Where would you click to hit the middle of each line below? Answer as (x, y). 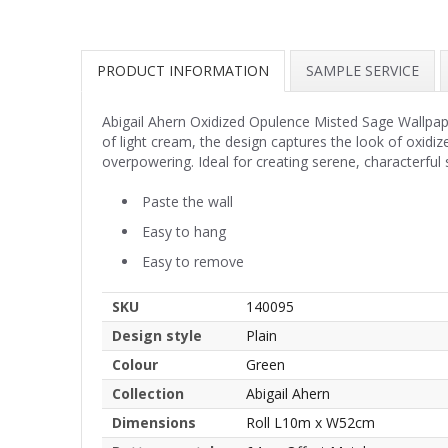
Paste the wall (187, 201)
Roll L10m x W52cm (310, 422)
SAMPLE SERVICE (362, 70)
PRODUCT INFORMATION (183, 70)
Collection (148, 393)
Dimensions (154, 422)
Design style (157, 335)
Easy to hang (184, 231)
